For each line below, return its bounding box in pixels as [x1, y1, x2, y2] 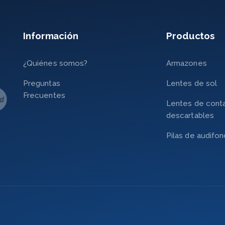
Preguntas [23, 78, 60, 88]
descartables [166, 110, 214, 120]
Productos [166, 30, 215, 41]
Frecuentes [23, 90, 65, 100]
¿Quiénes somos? [23, 58, 88, 68]
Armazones [166, 58, 207, 68]
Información [23, 30, 78, 41]
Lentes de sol [166, 78, 217, 88]
